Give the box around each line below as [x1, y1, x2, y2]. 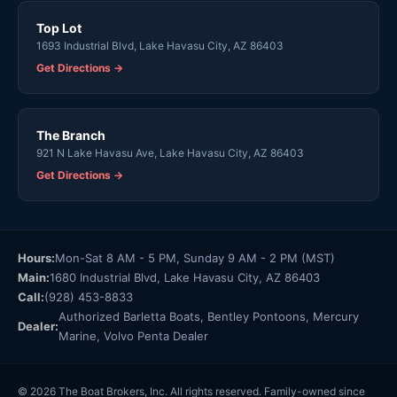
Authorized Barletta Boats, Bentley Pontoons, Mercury [58, 309, 359, 323]
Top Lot [36, 20, 82, 35]
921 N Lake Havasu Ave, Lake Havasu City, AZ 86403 [36, 146, 304, 160]
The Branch [36, 128, 105, 143]
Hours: [18, 251, 55, 265]
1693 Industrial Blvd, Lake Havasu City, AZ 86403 [36, 39, 284, 52]
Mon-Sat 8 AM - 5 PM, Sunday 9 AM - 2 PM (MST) [55, 251, 335, 265]
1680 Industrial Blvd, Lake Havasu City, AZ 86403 [50, 270, 320, 284]
